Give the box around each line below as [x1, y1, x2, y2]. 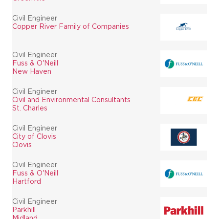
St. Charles [12, 104, 47, 111]
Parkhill [12, 206, 36, 213]
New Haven [12, 67, 51, 75]
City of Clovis [12, 132, 56, 140]
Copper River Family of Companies [12, 22, 129, 30]
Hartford [12, 177, 41, 185]
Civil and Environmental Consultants [12, 96, 131, 103]
